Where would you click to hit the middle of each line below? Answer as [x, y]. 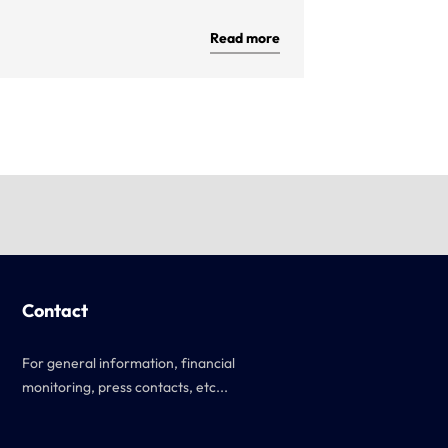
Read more [245, 37]
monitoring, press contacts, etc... [125, 386]
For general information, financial [128, 362]
